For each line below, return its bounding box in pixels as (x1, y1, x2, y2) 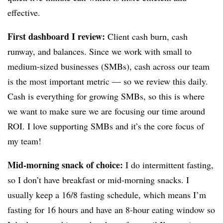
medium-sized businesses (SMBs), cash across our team (7, 60, 210, 72)
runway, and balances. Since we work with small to (7, 45, 192, 57)
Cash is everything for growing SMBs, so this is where (7, 90, 205, 102)
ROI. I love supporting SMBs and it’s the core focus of (7, 119, 204, 132)
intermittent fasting (142, 158, 211, 171)
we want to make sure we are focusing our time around (7, 105, 205, 117)
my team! (7, 134, 41, 147)
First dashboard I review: (7, 29, 105, 43)
